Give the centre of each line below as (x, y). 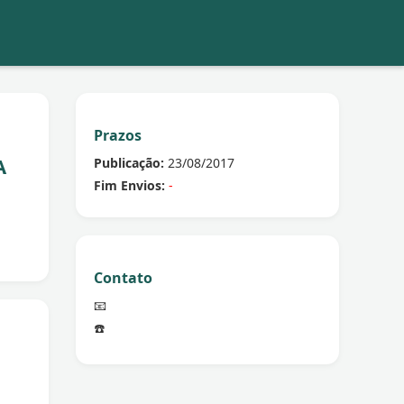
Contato (123, 278)
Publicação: (129, 163)
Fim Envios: (129, 185)
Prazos (117, 135)
